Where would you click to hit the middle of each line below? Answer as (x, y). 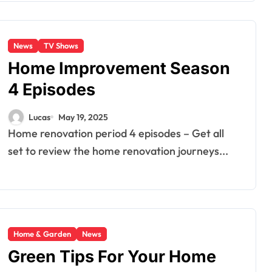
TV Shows (61, 46)
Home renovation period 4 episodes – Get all (12, 133)
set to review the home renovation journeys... (118, 151)
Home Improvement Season (119, 68)
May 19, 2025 (83, 117)
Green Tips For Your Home (112, 257)
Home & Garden (42, 234)
